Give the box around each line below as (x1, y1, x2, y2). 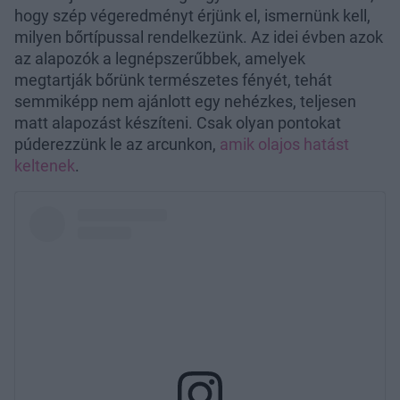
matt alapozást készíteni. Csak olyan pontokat (14, 112, 341, 132)
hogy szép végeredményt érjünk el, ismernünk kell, (14, 5, 371, 25)
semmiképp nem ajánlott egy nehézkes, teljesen (14, 91, 356, 111)
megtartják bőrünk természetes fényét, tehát (14, 70, 332, 89)
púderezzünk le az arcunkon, (14, 134, 220, 154)
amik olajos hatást (220, 134, 349, 154)
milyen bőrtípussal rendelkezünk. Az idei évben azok (14, 27, 383, 46)
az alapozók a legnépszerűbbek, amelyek (14, 48, 305, 68)
